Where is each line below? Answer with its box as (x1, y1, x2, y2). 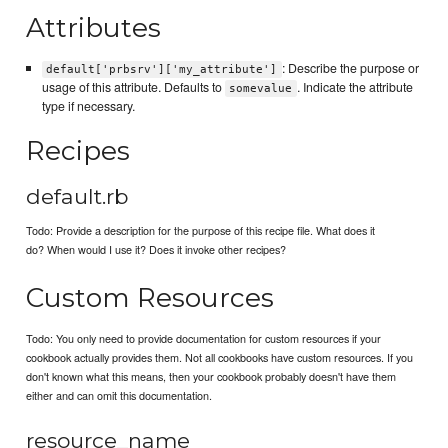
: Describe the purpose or (281, 58, 419, 77)
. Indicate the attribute (296, 77, 413, 96)
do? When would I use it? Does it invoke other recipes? (26, 241, 287, 258)
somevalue (229, 81, 293, 95)
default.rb (26, 183, 129, 209)
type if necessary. (41, 96, 135, 115)
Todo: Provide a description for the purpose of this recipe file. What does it (26, 222, 376, 239)
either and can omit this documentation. (26, 386, 213, 403)
